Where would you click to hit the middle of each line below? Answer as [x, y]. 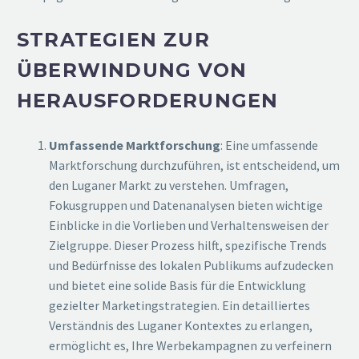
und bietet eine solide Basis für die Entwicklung [177, 285]
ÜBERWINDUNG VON [132, 70]
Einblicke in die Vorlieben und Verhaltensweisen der [189, 225]
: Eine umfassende [269, 145]
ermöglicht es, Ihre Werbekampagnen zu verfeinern [190, 345]
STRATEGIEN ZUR [113, 39]
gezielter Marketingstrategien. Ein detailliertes [179, 305]
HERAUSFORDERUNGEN [148, 100]
